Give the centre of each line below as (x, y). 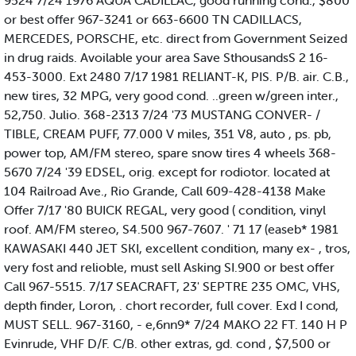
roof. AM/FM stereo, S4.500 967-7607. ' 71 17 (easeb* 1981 (171, 229)
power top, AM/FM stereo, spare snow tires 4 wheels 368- (170, 153)
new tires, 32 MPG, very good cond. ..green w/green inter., (171, 96)
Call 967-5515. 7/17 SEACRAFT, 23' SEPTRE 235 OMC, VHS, (172, 286)
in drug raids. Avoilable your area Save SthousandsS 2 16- (166, 58)
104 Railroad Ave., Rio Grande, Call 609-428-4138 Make (165, 191)
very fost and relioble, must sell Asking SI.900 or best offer (169, 267)
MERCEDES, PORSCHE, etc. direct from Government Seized (176, 39)
